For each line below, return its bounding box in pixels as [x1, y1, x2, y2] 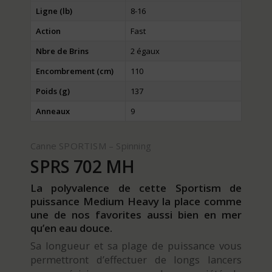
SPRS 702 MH [30, 155, 135, 178]
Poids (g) [36, 86, 70, 97]
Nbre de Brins [36, 46, 89, 57]
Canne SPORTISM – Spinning [30, 140, 151, 152]
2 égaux [131, 46, 160, 57]
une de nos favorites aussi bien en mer [30, 208, 242, 222]
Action [36, 25, 61, 37]
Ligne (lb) [36, 5, 72, 17]
